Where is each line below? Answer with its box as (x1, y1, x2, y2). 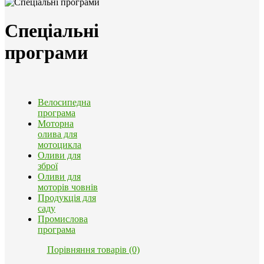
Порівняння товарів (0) (47, 245, 140, 255)
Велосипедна (38, 97, 91, 108)
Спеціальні (5, 20, 99, 42)
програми (5, 42, 88, 64)
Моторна (38, 118, 74, 129)
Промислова (38, 214, 88, 225)
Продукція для (38, 193, 96, 203)
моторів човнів (38, 182, 98, 193)
